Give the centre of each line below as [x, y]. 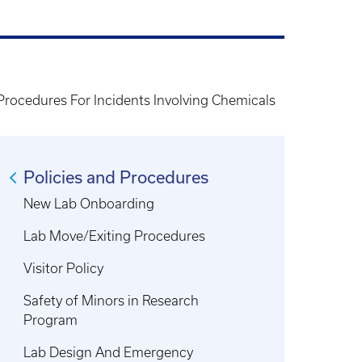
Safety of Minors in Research [112, 301]
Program [51, 320]
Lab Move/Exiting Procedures [115, 236]
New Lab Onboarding [89, 204]
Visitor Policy [64, 268]
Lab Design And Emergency [109, 352]
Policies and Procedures [116, 177]
